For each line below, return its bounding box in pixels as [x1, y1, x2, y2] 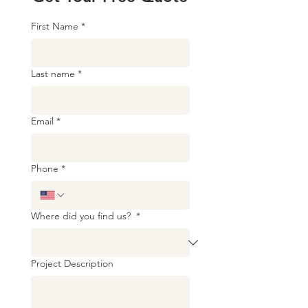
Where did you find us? [31, 210, 133, 222]
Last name [31, 67, 75, 80]
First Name [31, 20, 78, 32]
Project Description [31, 257, 113, 269]
